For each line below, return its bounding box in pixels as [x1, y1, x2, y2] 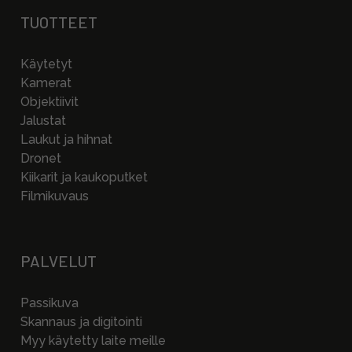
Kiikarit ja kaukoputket [20, 170, 148, 185]
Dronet [20, 151, 61, 166]
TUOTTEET [20, 13, 97, 31]
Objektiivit [20, 94, 79, 109]
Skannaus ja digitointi [20, 314, 142, 329]
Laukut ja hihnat [20, 132, 112, 147]
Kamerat [20, 75, 71, 90]
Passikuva [20, 295, 79, 310]
